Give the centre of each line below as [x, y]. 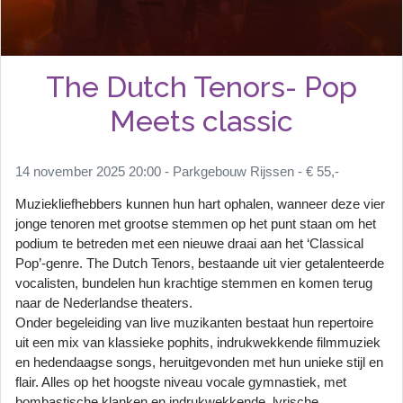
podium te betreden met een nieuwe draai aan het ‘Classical [189, 244]
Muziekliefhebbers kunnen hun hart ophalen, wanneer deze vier [200, 205]
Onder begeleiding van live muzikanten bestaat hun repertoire [194, 323]
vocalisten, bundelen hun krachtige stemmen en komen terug [194, 284]
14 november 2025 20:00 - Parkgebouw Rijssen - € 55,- [177, 171]
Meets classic [201, 121]
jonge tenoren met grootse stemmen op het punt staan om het [196, 224]
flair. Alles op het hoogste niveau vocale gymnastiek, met [181, 383]
